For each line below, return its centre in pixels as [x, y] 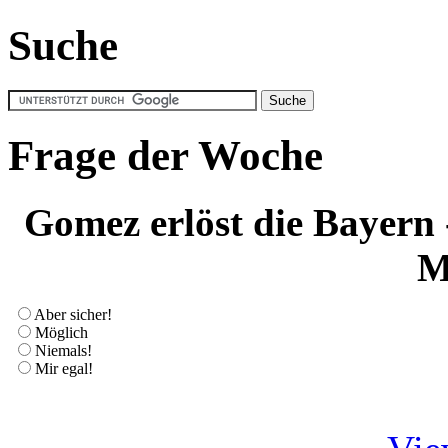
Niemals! [63, 350]
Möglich [61, 332]
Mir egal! [64, 368]
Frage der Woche [165, 155]
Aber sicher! [73, 314]
